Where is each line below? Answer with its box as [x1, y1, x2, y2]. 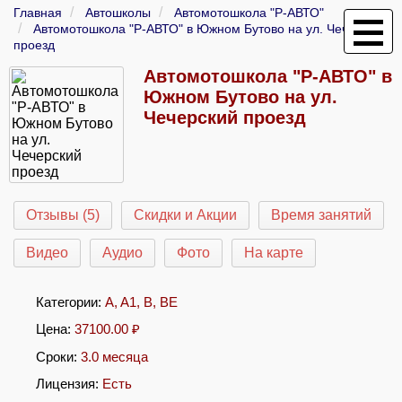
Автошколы [85, 5, 151, 20]
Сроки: [36, 349, 81, 364]
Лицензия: [36, 376, 102, 391]
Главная [13, 5, 62, 20]
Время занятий [271, 207, 371, 223]
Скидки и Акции [134, 207, 237, 223]
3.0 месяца [81, 349, 148, 364]
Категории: [36, 294, 105, 310]
